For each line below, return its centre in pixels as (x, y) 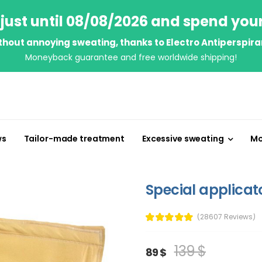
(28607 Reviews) (226, 216)
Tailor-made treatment (74, 138)
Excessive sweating (183, 138)
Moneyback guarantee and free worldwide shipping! (131, 57)
